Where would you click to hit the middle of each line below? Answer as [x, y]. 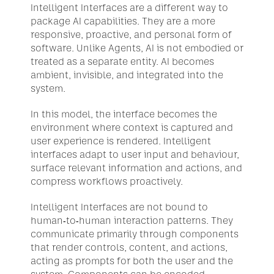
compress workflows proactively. [108, 181]
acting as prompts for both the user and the [132, 261]
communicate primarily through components [135, 234]
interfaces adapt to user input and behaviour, [135, 154]
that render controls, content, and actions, [129, 247]
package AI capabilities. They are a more [123, 21]
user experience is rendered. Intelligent [121, 141]
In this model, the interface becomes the [124, 114]
